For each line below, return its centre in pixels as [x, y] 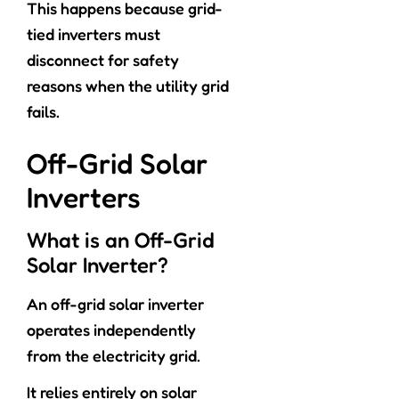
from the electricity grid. [114, 356]
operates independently [111, 330]
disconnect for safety [103, 60]
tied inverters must [94, 34]
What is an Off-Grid [121, 240]
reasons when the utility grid [128, 86]
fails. [43, 112]
